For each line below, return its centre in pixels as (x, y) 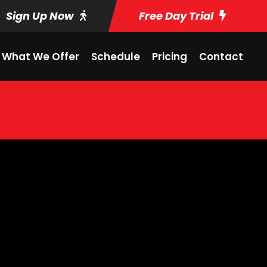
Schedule (116, 57)
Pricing (170, 57)
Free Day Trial (176, 16)
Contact (221, 57)
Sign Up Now (40, 16)
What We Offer (41, 57)
